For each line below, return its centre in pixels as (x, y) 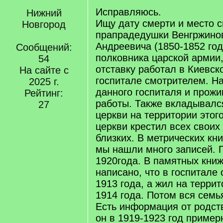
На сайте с (44, 70)
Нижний (44, 13)
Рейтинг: (44, 93)
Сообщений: (44, 47)
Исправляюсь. (128, 12)
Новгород (44, 24)
